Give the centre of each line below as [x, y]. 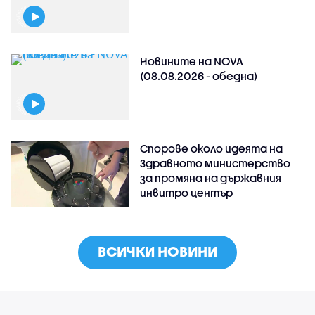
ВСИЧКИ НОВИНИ [157, 251]
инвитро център [187, 192]
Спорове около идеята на [212, 148]
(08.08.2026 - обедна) [199, 76]
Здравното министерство [216, 163]
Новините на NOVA [192, 61]
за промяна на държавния [211, 178]
